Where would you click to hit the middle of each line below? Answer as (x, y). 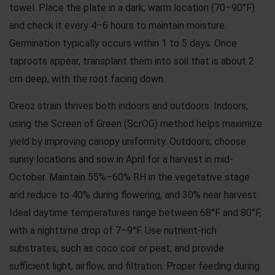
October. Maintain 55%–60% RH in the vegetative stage (130, 177)
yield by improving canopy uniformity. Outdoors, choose (128, 141)
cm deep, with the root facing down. (87, 79)
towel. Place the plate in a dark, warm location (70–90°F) (132, 7)
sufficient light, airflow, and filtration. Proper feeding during (134, 266)
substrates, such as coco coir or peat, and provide (117, 248)
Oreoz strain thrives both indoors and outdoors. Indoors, (129, 106)
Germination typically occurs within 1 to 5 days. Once (123, 43)
